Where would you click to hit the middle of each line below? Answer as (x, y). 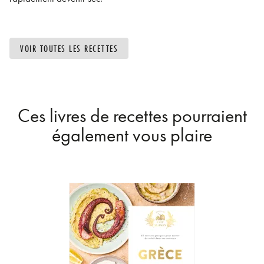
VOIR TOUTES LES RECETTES (69, 48)
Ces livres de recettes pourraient (132, 116)
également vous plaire (132, 136)
